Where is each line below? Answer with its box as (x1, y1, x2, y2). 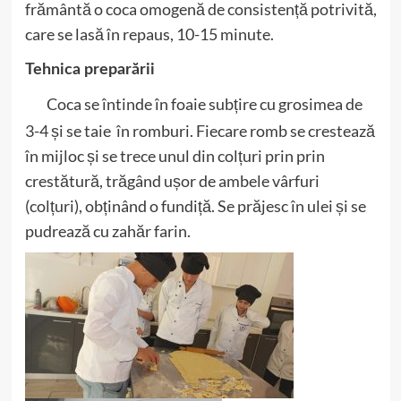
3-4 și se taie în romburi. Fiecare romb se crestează (24, 121, 375, 141)
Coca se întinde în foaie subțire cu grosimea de (46, 94, 363, 114)
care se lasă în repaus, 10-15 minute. (24, 24, 274, 44)
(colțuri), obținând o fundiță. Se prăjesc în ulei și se (24, 196, 366, 216)
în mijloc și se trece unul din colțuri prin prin (24, 146, 325, 166)
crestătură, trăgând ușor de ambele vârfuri (24, 171, 320, 191)
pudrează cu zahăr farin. (24, 221, 191, 241)
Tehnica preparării (24, 62, 155, 78)
